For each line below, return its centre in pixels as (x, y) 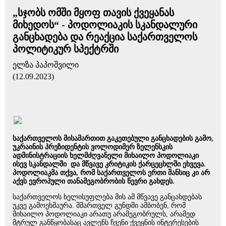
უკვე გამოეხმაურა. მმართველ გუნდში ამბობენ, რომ (99, 206)
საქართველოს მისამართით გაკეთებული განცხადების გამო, (113, 138)
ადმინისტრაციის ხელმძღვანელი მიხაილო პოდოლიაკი (106, 156)
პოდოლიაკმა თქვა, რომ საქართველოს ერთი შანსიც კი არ (111, 173)
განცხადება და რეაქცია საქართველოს (105, 37)
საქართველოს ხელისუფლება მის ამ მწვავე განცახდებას (107, 197)
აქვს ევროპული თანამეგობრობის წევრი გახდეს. (96, 181)
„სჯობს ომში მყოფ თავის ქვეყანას (93, 13)
